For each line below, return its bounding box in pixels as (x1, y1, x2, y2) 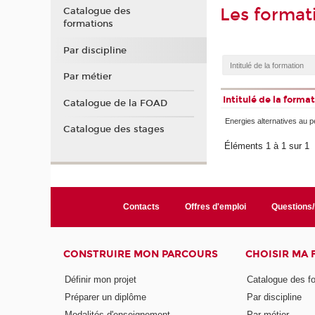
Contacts (122, 202, 160, 212)
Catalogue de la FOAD (63, 97, 167, 109)
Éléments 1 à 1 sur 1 (224, 141, 313, 152)
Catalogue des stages (63, 124, 165, 136)
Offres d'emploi (184, 202, 246, 212)
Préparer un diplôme (65, 291, 147, 302)
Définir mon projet (65, 274, 137, 285)
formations (63, 18, 113, 30)
